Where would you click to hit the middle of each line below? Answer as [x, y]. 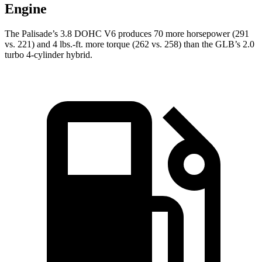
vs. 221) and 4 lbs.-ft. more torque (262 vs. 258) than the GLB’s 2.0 [130, 44]
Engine [26, 9]
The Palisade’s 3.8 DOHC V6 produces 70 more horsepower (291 [127, 34]
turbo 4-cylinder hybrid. [49, 55]
